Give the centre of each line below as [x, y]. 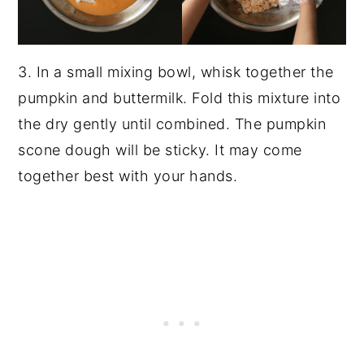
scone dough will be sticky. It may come [160, 150]
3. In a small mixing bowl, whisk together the [176, 72]
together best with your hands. [128, 176]
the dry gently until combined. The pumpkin [172, 124]
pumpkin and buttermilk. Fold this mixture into [180, 98]
